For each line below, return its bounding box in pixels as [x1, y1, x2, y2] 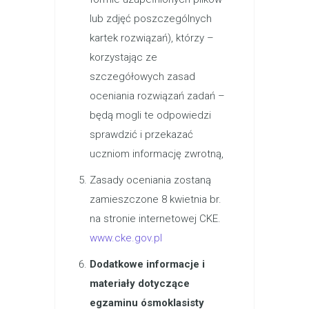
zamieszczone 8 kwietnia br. [90, 193, 221, 206]
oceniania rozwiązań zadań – [90, 90, 225, 102]
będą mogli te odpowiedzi [90, 109, 211, 121]
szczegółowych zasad [90, 70, 195, 83]
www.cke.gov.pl [90, 232, 162, 244]
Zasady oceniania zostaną [90, 174, 211, 186]
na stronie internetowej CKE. [90, 212, 221, 225]
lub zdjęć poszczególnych [90, 12, 212, 25]
